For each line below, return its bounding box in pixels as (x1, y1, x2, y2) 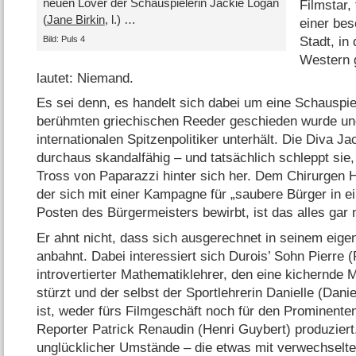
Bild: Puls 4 (42, 33, 85, 44)
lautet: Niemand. (37, 70, 134, 86)
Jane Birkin (46, 13, 105, 27)
